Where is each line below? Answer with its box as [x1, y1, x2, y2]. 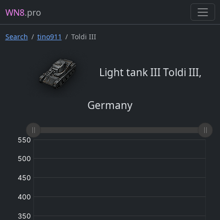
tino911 [37, 32, 62, 42]
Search [5, 32, 28, 42]
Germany [87, 98, 133, 112]
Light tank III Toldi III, [97, 65, 202, 79]
